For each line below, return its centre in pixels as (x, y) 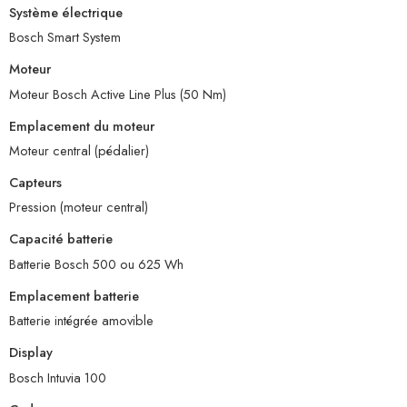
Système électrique (66, 13)
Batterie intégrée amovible (81, 321)
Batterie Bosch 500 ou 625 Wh (96, 263)
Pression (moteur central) (79, 207)
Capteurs (35, 183)
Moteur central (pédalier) (79, 151)
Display (31, 352)
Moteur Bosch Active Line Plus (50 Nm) (118, 94)
